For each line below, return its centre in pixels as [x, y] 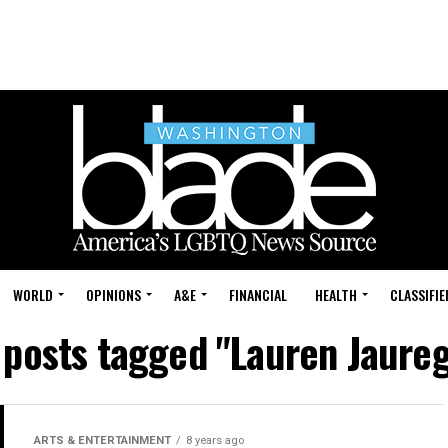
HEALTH [336, 294]
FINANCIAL [258, 294]
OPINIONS [113, 294]
